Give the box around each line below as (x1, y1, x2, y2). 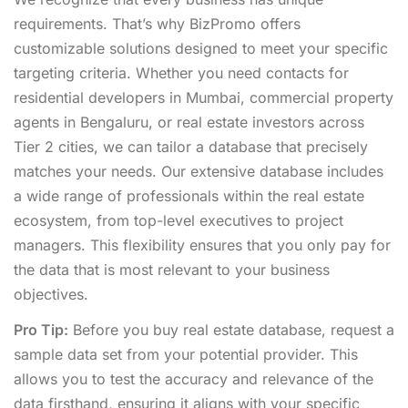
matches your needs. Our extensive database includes (14, 161, 383, 180)
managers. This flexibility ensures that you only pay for (14, 235, 391, 254)
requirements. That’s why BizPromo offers (14, 14, 301, 33)
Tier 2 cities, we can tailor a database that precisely (14, 137, 368, 156)
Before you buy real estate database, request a (68, 320, 394, 339)
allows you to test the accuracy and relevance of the (14, 369, 373, 388)
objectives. (14, 284, 88, 303)
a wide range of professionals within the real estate (14, 186, 364, 205)
